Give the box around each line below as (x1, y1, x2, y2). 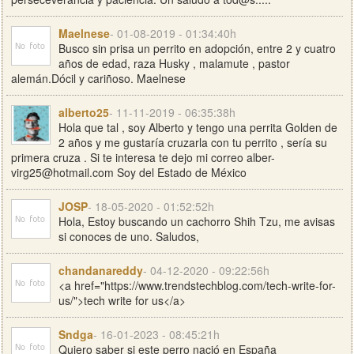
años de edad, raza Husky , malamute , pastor (58, 55, 290, 71)
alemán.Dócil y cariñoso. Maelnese (11, 70, 186, 86)
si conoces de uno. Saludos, (58, 228, 199, 244)
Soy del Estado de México (114, 164, 247, 180)
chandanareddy (58, 262, 143, 278)
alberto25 (58, 104, 109, 120)
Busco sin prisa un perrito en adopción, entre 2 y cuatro (58, 40, 336, 56)
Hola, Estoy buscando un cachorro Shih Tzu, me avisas (58, 213, 335, 229)
